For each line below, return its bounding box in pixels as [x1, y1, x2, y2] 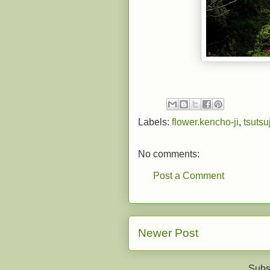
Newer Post [138, 227, 198, 239]
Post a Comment [153, 171, 224, 181]
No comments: [138, 149, 199, 159]
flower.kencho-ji [172, 117, 239, 127]
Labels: [138, 117, 172, 127]
